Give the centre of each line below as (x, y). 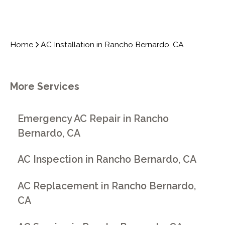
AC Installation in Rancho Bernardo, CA (113, 45)
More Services (44, 87)
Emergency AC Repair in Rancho (93, 119)
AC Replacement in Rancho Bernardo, (107, 186)
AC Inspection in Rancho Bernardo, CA (107, 160)
